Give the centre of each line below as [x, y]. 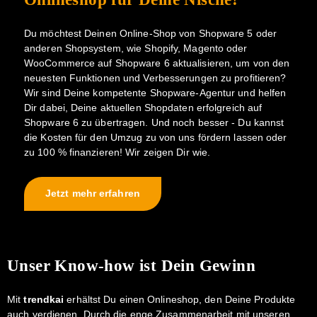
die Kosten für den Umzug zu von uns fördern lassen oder [156, 137]
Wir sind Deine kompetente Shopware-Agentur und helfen [155, 93]
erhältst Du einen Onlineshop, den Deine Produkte [180, 300]
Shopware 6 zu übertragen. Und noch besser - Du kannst [154, 122]
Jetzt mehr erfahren [93, 193]
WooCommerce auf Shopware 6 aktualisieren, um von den [157, 63]
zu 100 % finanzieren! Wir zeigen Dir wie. [117, 152]
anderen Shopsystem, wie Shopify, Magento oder [136, 48]
